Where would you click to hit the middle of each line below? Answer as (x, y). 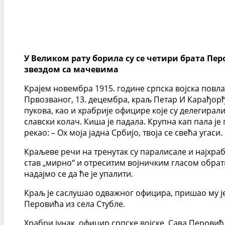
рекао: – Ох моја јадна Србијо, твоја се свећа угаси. (123, 133)
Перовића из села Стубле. (75, 204)
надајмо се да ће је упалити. (79, 174)
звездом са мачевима (71, 69)
